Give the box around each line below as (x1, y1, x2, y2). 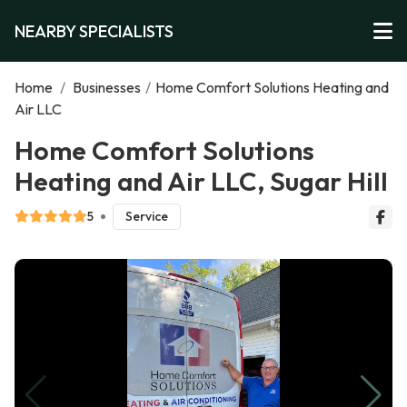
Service (124, 208, 168, 225)
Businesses (73, 78, 141, 96)
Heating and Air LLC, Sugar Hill (15, 164, 388, 197)
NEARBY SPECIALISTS (15, 20, 174, 42)
